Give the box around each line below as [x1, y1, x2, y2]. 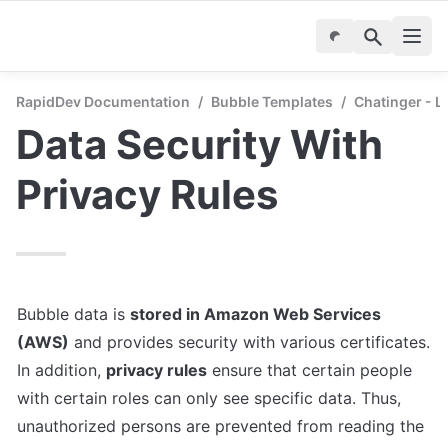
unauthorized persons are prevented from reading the [17, 416, 424, 436]
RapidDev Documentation [16, 93, 190, 110]
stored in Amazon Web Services [130, 304, 381, 324]
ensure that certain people [207, 360, 412, 380]
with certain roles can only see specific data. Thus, [17, 388, 401, 408]
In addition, [17, 360, 106, 380]
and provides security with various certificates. [69, 332, 430, 352]
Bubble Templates [211, 93, 333, 110]
